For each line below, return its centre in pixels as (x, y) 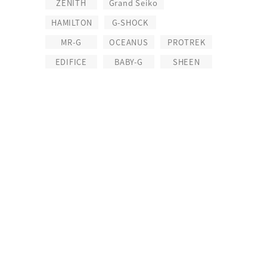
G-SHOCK (130, 22)
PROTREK (187, 42)
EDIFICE (71, 62)
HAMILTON (72, 22)
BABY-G (129, 62)
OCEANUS (129, 42)
